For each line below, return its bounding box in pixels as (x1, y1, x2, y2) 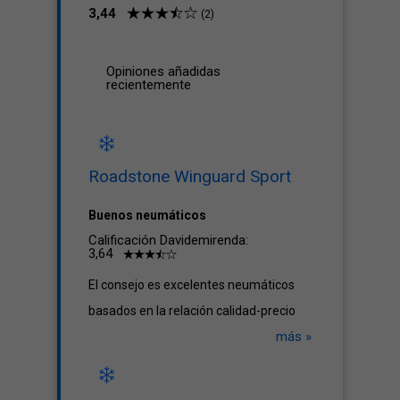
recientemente (106, 77, 191, 93)
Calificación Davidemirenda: (88, 232, 248, 248)
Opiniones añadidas (106, 63, 221, 79)
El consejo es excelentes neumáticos (88, 278, 295, 292)
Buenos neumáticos (88, 208, 206, 222)
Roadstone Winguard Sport (88, 166, 291, 187)
